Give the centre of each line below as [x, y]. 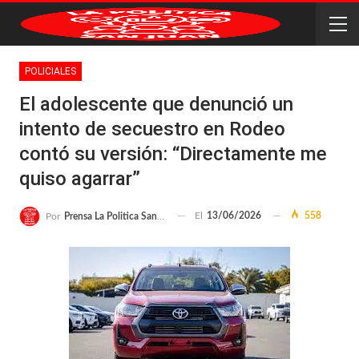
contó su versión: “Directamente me [173, 154]
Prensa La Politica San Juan [111, 216]
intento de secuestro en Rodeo [152, 129]
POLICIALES [50, 71]
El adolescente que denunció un [156, 104]
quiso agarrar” [80, 179]
